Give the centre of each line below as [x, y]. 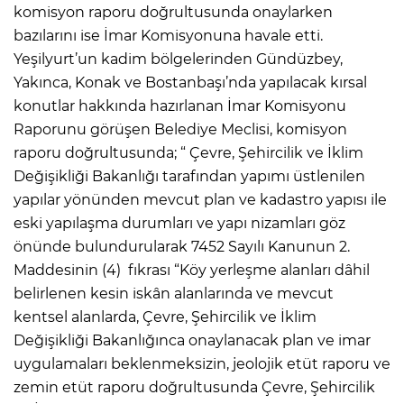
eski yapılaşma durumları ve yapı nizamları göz [179, 223]
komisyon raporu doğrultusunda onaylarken [173, 12]
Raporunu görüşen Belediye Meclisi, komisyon [180, 129]
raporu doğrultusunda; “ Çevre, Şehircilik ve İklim [188, 152]
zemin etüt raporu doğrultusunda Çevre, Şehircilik [194, 387]
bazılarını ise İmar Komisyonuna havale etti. [170, 35]
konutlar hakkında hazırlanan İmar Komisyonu [180, 106]
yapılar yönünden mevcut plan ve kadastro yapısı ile [200, 199]
